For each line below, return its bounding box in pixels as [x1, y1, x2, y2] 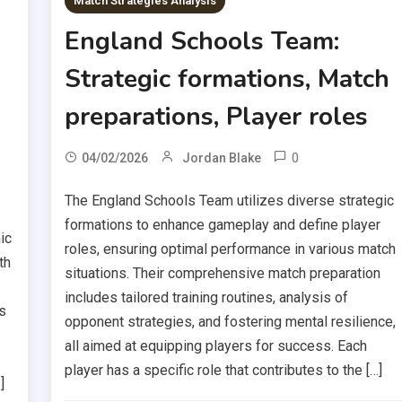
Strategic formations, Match [65, 61, 390, 96]
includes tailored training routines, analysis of [65, 288, 349, 306]
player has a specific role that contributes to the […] [65, 361, 383, 379]
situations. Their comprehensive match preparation [65, 264, 381, 282]
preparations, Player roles [65, 99, 369, 134]
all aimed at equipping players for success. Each [65, 336, 368, 354]
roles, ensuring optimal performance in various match [65, 240, 397, 258]
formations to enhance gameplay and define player [65, 215, 381, 233]
